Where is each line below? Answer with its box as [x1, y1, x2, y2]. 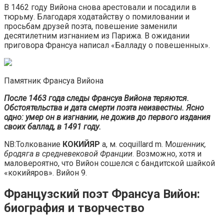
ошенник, [172, 139, 206, 149]
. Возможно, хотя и [132, 148, 201, 158]
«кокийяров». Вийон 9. [4, 167, 87, 177]
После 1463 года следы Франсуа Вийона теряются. [4, 93, 189, 103]
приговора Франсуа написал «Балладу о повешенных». [4, 40, 210, 50]
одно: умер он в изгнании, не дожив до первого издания [4, 112, 210, 122]
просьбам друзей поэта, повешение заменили [4, 21, 177, 31]
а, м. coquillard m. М [100, 139, 172, 149]
